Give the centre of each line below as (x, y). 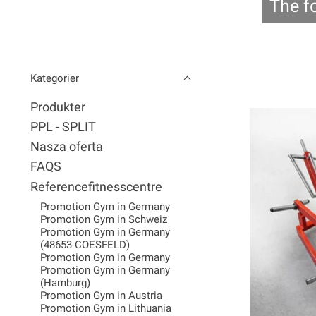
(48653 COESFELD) (85, 244)
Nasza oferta (67, 147)
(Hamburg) (65, 282)
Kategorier (55, 78)
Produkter (58, 107)
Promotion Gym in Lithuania (105, 308)
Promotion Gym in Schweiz (103, 219)
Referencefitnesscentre (96, 187)
